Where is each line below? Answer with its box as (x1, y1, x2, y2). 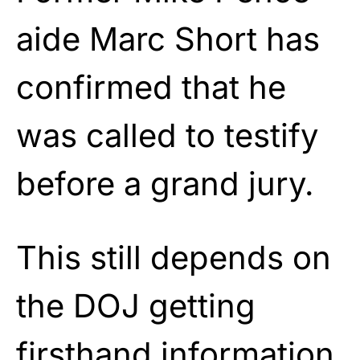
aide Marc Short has (16, 18, 320, 59)
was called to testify (16, 115, 318, 155)
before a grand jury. (16, 163, 314, 203)
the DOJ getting (16, 285, 256, 325)
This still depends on (16, 237, 331, 277)
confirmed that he (16, 67, 286, 107)
